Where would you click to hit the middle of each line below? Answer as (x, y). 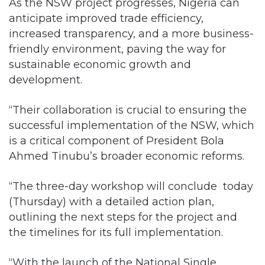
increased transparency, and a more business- (131, 33)
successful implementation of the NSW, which (132, 125)
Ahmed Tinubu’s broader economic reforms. (127, 156)
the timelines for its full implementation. (116, 232)
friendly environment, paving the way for (117, 49)
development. (46, 79)
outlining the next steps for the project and (123, 216)
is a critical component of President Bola (117, 140)
